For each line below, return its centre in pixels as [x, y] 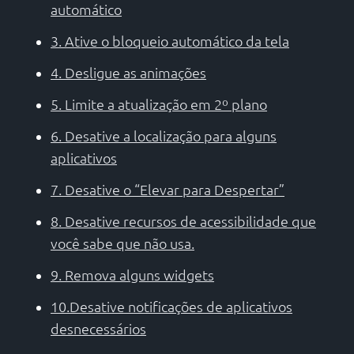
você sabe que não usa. [122, 243]
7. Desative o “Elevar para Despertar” [168, 190]
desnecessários [98, 329]
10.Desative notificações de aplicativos [171, 307]
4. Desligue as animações [128, 73]
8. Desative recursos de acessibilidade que [183, 221]
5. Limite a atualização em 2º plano [159, 104]
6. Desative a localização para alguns [164, 136]
